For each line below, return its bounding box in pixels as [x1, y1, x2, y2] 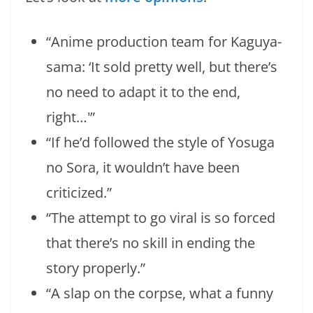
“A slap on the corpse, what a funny [46, 283, 273, 303]
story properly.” [46, 258, 145, 277]
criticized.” [46, 182, 112, 202]
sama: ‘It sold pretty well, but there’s [46, 57, 277, 76]
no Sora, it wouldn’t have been [46, 157, 240, 177]
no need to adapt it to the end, [46, 82, 240, 101]
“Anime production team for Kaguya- [46, 31, 282, 51]
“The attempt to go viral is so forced [46, 208, 275, 227]
